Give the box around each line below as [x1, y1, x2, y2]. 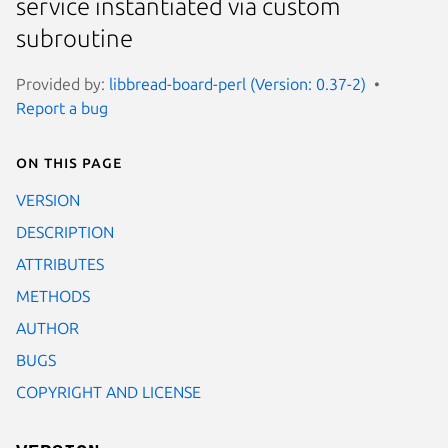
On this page [16, 152, 122, 171]
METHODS [16, 286, 90, 305]
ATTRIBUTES [16, 254, 104, 273]
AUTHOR [16, 318, 79, 337]
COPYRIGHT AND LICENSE [16, 382, 201, 401]
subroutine [16, 25, 133, 53]
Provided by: [16, 74, 109, 93]
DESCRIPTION [16, 222, 114, 241]
